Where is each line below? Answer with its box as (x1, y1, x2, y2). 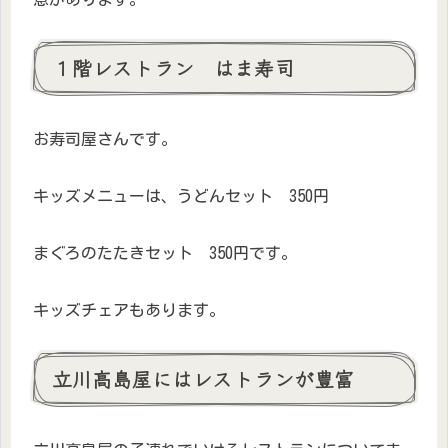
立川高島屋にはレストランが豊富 (52, 363, 354, 393)
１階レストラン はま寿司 (52, 53, 294, 83)
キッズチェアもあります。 (33, 301, 225, 318)
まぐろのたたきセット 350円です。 (33, 245, 297, 262)
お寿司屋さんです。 (33, 131, 177, 148)
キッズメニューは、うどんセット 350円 (33, 188, 329, 205)
